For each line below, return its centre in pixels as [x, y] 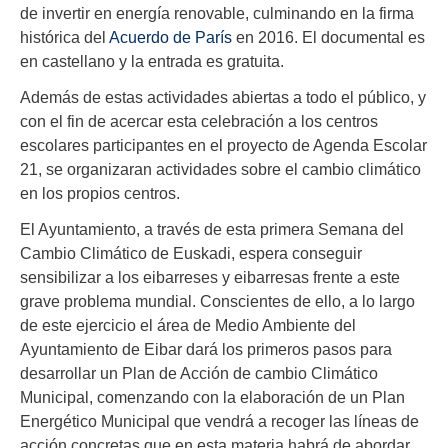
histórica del [64, 36]
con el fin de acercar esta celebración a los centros [199, 120]
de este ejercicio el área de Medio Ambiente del [188, 324]
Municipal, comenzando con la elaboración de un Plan [212, 396]
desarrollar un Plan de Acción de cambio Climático [199, 372]
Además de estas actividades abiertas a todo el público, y [223, 96]
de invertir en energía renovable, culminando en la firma [217, 12]
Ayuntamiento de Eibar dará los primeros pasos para [206, 348]
